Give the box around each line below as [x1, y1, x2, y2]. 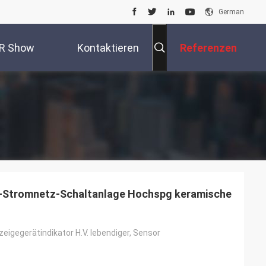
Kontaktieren [77, 42, 139, 55]
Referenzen [180, 42, 237, 55]
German [218, 8, 244, 16]
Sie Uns [103, 89, 139, 102]
